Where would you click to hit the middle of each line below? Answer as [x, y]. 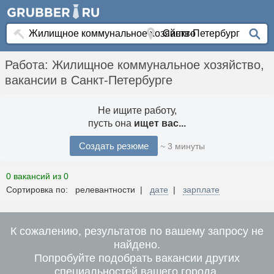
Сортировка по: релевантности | [78, 190]
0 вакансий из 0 [37, 176]
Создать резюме [113, 146]
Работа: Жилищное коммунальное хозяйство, [135, 65]
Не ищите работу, [137, 111]
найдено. [137, 245]
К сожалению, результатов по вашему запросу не [137, 231]
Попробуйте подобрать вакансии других [137, 258]
